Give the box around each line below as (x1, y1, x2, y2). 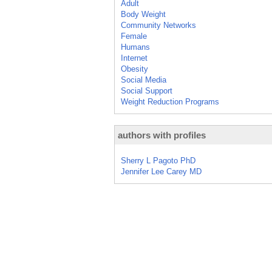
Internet (121, 53, 148, 63)
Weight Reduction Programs (121, 97, 219, 106)
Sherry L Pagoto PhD (121, 156, 195, 165)
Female (121, 32, 147, 41)
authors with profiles (118, 130, 206, 140)
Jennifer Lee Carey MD (121, 167, 202, 176)
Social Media (121, 75, 166, 84)
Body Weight (121, 10, 166, 19)
